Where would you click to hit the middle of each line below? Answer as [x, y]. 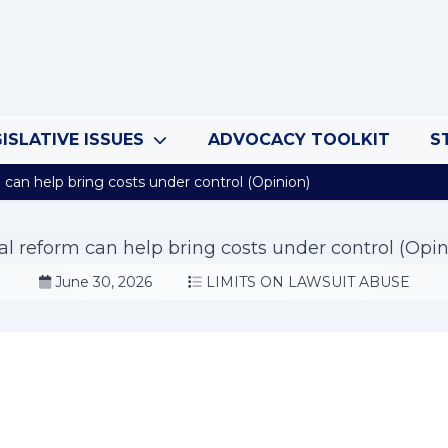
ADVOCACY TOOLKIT [298, 139]
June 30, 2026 [103, 282]
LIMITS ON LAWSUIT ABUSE [307, 282]
